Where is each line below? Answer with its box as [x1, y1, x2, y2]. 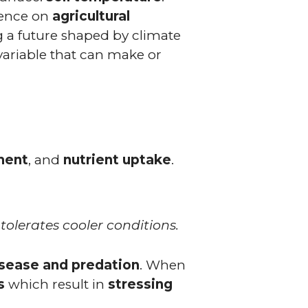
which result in [5, 276, 109, 292]
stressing [108, 276, 173, 292]
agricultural [52, 8, 131, 24]
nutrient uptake [63, 151, 172, 168]
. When [140, 256, 186, 273]
